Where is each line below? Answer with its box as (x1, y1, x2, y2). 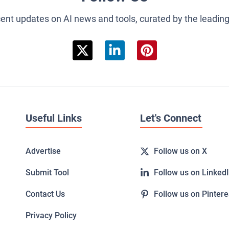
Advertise (25, 146, 61, 156)
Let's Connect (140, 112, 201, 125)
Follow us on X (154, 146, 208, 156)
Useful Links (25, 112, 82, 125)
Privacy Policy (25, 211, 77, 221)
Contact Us (25, 189, 65, 199)
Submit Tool (25, 168, 69, 178)
